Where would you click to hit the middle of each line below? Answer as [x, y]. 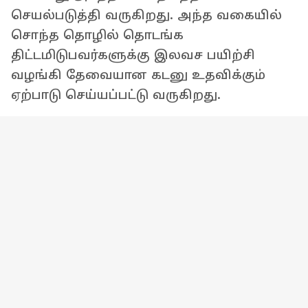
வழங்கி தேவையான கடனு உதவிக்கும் [138, 75]
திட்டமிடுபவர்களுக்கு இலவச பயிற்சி [133, 55]
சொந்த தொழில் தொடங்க [97, 35]
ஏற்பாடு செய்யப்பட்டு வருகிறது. [116, 95]
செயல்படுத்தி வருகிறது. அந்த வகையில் [146, 15]
